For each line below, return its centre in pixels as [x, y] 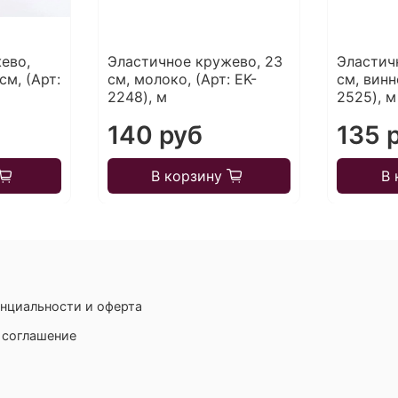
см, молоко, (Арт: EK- [182, 80]
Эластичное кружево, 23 [195, 62]
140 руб [155, 135]
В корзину [187, 176]
